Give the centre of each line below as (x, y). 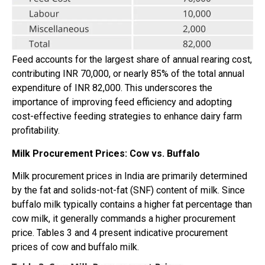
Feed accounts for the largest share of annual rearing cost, (132, 60)
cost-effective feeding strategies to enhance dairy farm (127, 117)
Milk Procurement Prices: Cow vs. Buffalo (106, 153)
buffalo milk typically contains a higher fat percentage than (132, 205)
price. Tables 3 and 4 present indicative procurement (120, 233)
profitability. (36, 131)
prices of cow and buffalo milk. (75, 247)
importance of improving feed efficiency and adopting (122, 102)
